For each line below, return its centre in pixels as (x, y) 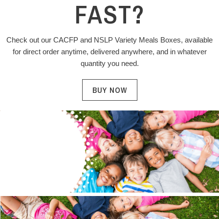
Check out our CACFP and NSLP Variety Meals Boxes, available (109, 40)
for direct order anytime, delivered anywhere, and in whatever (109, 52)
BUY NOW (109, 90)
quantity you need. (109, 63)
